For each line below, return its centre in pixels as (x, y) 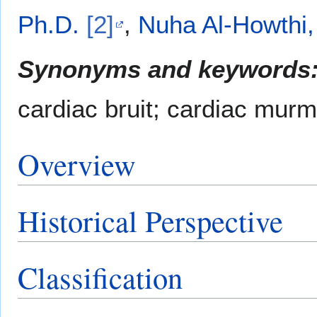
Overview (77, 163)
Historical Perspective (150, 220)
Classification (100, 277)
